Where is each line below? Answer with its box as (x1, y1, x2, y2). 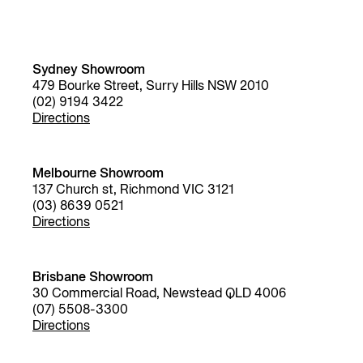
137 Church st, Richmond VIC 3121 (32, 185, 234, 196)
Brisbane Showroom (32, 272, 153, 284)
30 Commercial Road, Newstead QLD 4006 (32, 288, 287, 300)
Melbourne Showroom (32, 169, 164, 180)
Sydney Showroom (32, 65, 145, 76)
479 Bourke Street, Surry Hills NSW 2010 (32, 81, 269, 92)
